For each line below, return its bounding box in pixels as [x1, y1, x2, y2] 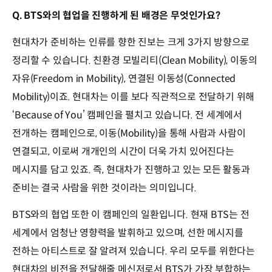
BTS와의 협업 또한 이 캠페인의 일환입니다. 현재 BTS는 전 [12, 208, 250, 222]
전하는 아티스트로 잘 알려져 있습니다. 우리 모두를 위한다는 [12, 245, 256, 258]
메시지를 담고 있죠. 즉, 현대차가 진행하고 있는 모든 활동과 [12, 163, 250, 177]
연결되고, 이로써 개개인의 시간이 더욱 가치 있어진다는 [12, 145, 234, 158]
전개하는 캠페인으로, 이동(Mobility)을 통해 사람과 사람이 [12, 127, 246, 140]
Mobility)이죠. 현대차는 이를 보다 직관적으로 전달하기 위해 [12, 90, 255, 104]
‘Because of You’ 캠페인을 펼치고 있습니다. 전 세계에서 [12, 109, 243, 122]
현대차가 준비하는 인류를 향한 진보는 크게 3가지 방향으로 [12, 36, 250, 49]
